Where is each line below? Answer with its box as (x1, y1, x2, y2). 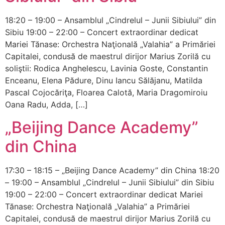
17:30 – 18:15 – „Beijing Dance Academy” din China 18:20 (5, 165, 219, 175)
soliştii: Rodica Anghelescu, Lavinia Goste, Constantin (5, 63, 208, 74)
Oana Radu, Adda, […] (5, 99, 88, 110)
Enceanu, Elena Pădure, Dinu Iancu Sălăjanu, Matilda (5, 75, 202, 86)
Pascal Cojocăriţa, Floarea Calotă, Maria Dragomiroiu (5, 87, 207, 98)
